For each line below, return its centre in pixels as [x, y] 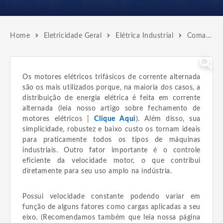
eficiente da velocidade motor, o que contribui [111, 161]
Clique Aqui [115, 119]
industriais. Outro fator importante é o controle [111, 150]
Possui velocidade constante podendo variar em [111, 196]
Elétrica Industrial [145, 36]
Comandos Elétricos [196, 36]
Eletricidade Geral [73, 36]
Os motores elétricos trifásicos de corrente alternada [111, 77]
